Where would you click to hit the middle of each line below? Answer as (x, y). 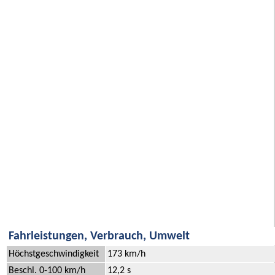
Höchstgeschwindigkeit (54, 254)
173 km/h (126, 254)
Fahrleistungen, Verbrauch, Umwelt (99, 237)
